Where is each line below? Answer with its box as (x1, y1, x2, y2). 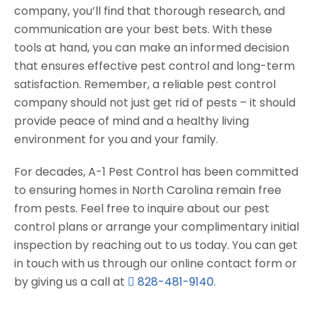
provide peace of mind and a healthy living (14, 113, 249, 130)
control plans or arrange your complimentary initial (14, 219, 299, 236)
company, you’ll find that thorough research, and (14, 3, 285, 20)
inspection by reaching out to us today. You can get (14, 237, 298, 254)
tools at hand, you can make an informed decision (14, 39, 289, 56)
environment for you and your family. (14, 131, 218, 148)
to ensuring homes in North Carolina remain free (14, 182, 281, 199)
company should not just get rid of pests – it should (14, 95, 296, 111)
